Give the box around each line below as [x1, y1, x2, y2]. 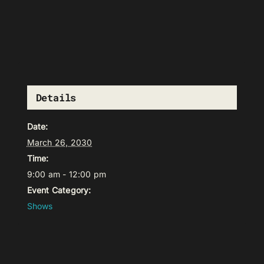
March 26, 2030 [27, 137, 93, 148]
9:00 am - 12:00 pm [27, 169, 107, 180]
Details [35, 91, 77, 105]
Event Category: [27, 185, 91, 196]
